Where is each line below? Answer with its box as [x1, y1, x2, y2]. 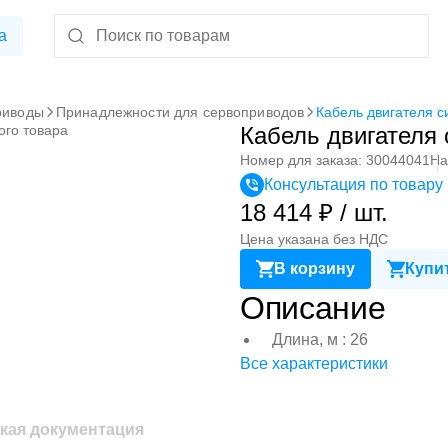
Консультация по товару [264, 176, 443, 193]
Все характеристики [240, 355, 388, 372]
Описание [240, 290, 386, 326]
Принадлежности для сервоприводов [55, 104, 305, 120]
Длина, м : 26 [272, 331, 368, 348]
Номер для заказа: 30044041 [240, 152, 430, 168]
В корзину [274, 260, 355, 277]
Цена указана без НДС [240, 231, 388, 247]
